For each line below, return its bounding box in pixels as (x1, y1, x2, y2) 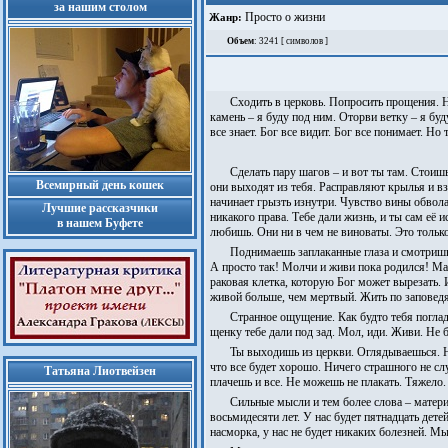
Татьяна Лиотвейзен (44, 364, 156, 378)
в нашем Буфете (57, 216, 143, 230)
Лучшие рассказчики (42, 201, 158, 215)
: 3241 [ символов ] (254, 36, 328, 46)
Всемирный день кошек (36, 178, 164, 192)
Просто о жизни (242, 10, 325, 24)
